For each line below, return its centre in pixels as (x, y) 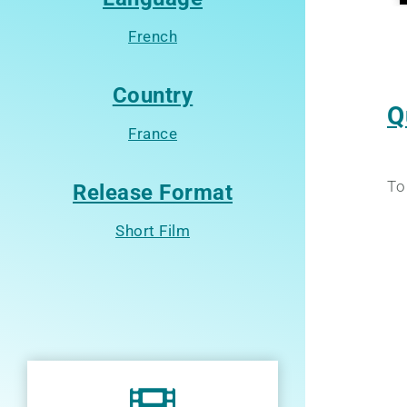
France (153, 133)
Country (153, 95)
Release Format (153, 192)
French (153, 36)
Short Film (153, 230)
